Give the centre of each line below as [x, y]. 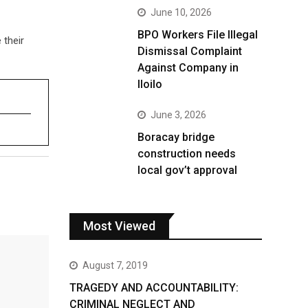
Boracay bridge [176, 137]
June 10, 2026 [181, 12]
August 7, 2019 [115, 265]
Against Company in [188, 68]
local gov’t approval [187, 170]
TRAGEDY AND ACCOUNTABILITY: [154, 288]
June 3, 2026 [178, 115]
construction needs [187, 154]
